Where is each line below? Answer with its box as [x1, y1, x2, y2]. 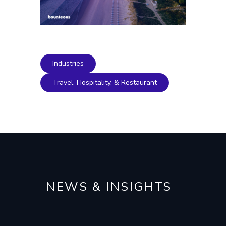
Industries [52, 59, 84, 69]
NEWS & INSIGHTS [46, 179, 172, 195]
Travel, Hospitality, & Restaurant [52, 78, 157, 88]
